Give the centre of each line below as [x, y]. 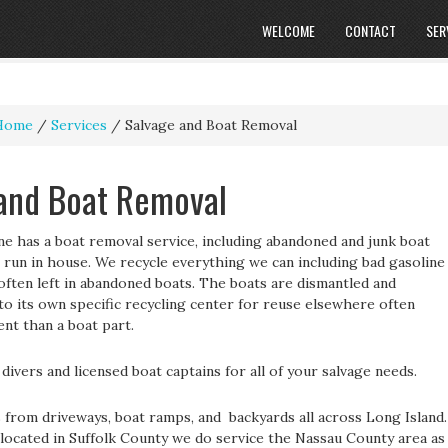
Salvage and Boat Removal [209, 125]
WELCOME [288, 30]
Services [79, 125]
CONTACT [370, 30]
